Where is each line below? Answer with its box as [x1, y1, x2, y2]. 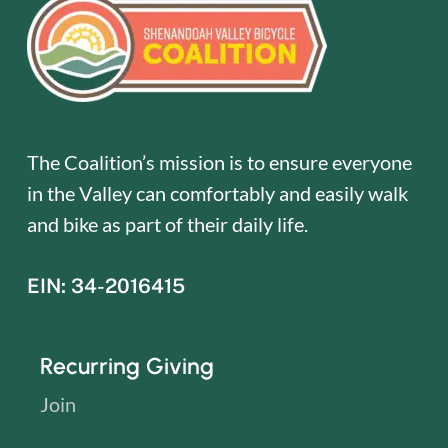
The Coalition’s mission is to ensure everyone [26, 149, 412, 174]
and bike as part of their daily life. [26, 211, 308, 236]
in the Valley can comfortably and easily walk [26, 180, 408, 205]
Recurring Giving [40, 351, 215, 380]
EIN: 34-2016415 [26, 273, 185, 298]
